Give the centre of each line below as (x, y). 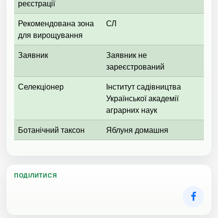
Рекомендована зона (56, 24)
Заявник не (127, 55)
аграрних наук (132, 110)
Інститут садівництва (144, 87)
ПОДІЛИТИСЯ (36, 176)
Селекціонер (41, 87)
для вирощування (50, 35)
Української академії (142, 99)
